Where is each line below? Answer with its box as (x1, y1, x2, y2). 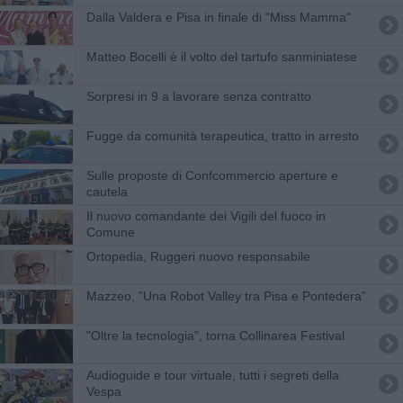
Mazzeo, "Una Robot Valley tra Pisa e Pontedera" (85, 288, 366, 303)
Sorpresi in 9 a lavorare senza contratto (85, 88, 311, 103)
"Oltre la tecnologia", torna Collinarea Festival (85, 327, 345, 343)
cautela (85, 184, 128, 199)
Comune (85, 224, 135, 239)
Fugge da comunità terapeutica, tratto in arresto (85, 128, 359, 143)
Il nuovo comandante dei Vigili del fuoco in (85, 208, 326, 223)
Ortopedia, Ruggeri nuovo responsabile (85, 248, 310, 264)
